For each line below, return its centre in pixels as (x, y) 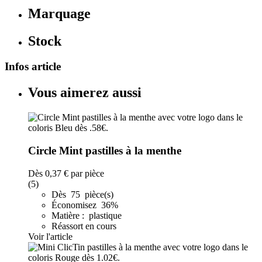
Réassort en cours (84, 226)
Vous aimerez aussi (85, 93)
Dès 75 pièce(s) (82, 194)
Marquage (59, 13)
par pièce (86, 173)
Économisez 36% (86, 205)
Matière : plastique (87, 215)
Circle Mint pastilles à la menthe (105, 150)
